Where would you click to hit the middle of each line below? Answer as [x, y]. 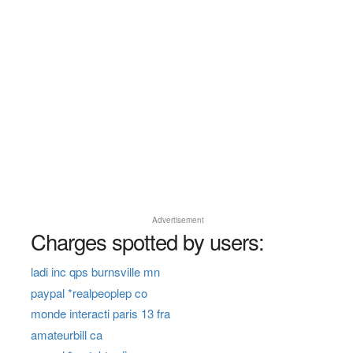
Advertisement [178, 220]
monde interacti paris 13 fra [100, 314]
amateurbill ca [66, 334]
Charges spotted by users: [147, 242]
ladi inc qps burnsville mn [95, 272]
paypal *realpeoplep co [89, 292]
